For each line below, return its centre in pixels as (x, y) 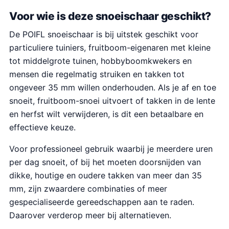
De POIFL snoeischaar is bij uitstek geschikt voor (104, 34)
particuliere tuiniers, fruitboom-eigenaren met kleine (110, 48)
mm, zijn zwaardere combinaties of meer (88, 189)
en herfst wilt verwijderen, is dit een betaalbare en (106, 114)
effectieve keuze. (42, 127)
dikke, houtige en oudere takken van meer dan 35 (106, 175)
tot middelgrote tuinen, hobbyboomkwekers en (100, 61)
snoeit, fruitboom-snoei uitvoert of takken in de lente (112, 101)
